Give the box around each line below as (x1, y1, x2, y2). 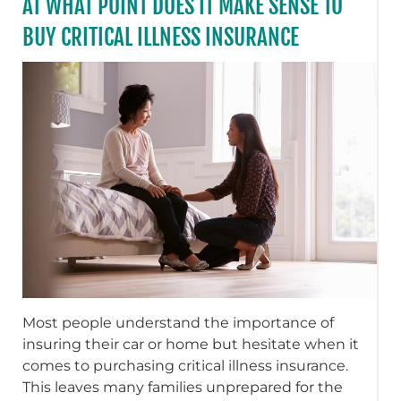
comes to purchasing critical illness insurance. (22, 356, 349, 374)
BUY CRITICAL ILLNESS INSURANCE (22, 23, 300, 51)
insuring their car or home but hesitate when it (22, 335, 360, 353)
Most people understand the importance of (22, 313, 335, 331)
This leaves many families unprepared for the (22, 378, 344, 396)
